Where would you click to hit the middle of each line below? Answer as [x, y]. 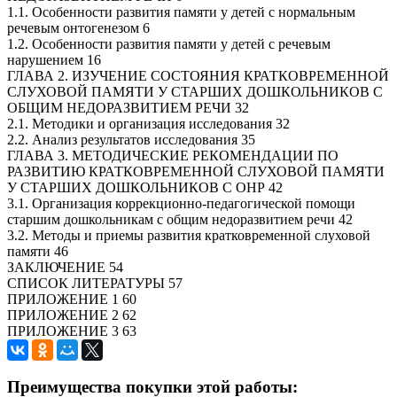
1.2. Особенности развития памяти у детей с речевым [169, 43]
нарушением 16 [54, 59]
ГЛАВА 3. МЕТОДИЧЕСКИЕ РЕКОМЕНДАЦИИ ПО [173, 155]
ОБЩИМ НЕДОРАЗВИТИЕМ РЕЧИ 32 [128, 107]
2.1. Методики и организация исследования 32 [148, 123]
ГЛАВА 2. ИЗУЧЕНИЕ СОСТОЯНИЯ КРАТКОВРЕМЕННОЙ [198, 75]
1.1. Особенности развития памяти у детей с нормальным [181, 12]
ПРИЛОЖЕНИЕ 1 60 [72, 299]
